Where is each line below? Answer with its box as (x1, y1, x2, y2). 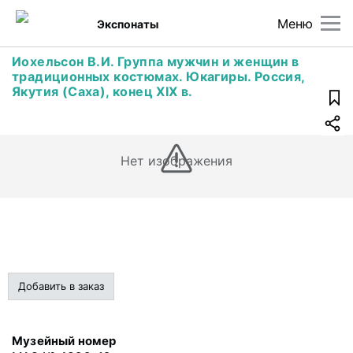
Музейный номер (12, 333, 117, 348)
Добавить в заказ (18, 280, 104, 292)
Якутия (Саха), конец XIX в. (12, 84, 193, 99)
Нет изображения (120, 153, 233, 169)
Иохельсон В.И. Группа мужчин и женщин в (12, 54, 299, 69)
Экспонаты (97, 17, 159, 31)
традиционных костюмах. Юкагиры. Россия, (12, 69, 305, 84)
